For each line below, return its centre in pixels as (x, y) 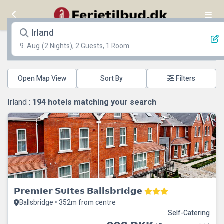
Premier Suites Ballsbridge (78, 191)
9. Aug (30, 46)
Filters (185, 79)
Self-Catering (189, 213)
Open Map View (42, 79)
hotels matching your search (101, 102)
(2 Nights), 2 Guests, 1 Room (86, 46)
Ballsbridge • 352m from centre (68, 203)
